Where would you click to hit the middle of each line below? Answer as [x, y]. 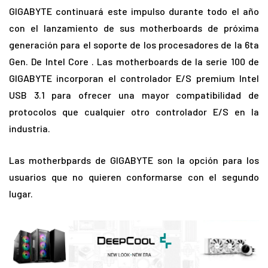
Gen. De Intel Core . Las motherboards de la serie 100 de [134, 62]
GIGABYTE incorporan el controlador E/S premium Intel [134, 78]
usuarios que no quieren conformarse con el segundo [134, 177]
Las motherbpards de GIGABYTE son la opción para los [134, 160]
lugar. [21, 194]
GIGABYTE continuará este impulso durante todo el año [134, 11]
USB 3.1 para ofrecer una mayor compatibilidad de [134, 95]
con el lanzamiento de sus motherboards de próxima [134, 28]
